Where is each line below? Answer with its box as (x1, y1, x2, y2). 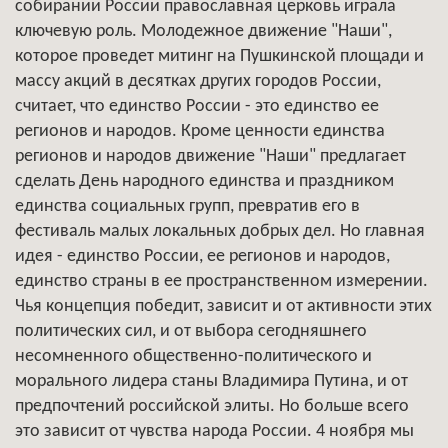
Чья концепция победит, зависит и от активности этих (15, 297, 432, 316)
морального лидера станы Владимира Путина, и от (15, 372, 408, 391)
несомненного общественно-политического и (15, 347, 372, 366)
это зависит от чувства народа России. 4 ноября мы (15, 422, 414, 441)
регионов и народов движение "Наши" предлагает (15, 147, 406, 166)
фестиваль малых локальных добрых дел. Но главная (15, 222, 425, 241)
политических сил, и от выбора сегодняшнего (15, 322, 367, 341)
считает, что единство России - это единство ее (15, 97, 379, 116)
